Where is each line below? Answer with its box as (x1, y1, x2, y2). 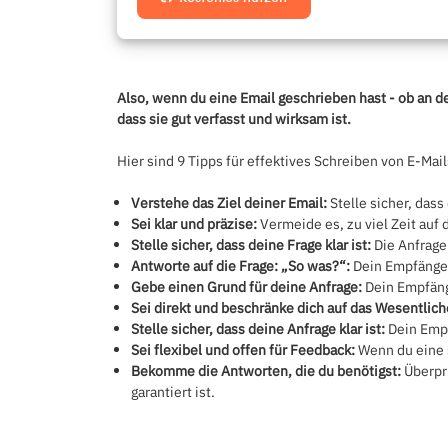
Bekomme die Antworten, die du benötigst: (131, 361, 402, 381)
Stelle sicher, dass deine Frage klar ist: (131, 235, 372, 255)
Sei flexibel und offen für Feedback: (131, 340, 356, 360)
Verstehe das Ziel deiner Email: (131, 193, 328, 213)
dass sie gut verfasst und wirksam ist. (117, 109, 351, 129)
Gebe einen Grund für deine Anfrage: (131, 277, 363, 297)
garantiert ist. (131, 382, 216, 402)
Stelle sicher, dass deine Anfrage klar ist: (131, 319, 386, 339)
